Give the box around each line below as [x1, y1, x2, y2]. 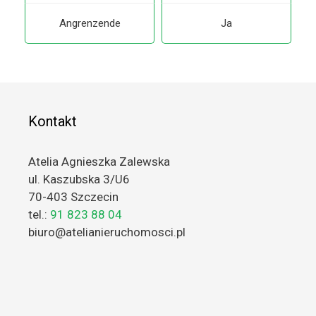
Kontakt [28, 112, 77, 130]
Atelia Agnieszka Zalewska [28, 154, 170, 169]
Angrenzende [59, 16, 121, 30]
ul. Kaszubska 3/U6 [28, 171, 130, 186]
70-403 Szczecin [28, 189, 119, 204]
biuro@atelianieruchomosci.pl [28, 224, 186, 239]
